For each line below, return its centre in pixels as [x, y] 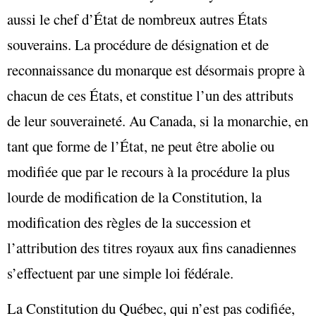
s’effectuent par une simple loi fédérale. [120, 273]
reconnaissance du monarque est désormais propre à [156, 69]
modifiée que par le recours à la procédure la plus [148, 171]
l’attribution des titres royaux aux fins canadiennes [152, 247]
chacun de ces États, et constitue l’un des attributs [150, 95]
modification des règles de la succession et [129, 222]
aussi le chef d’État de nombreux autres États [137, 19]
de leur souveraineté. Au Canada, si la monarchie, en [158, 120]
